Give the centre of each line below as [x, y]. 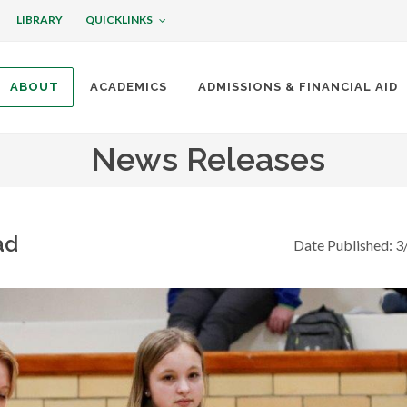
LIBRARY [40, 20]
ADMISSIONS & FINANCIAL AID [298, 86]
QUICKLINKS [119, 20]
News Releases [203, 159]
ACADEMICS [129, 86]
